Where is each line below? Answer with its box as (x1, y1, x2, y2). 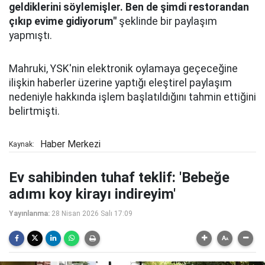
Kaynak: (9, 140, 34, 148)
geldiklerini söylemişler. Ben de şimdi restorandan (9, 1, 249, 13)
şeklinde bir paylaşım (117, 15, 217, 27)
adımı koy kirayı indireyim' (9, 186, 176, 202)
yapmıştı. (9, 30, 52, 41)
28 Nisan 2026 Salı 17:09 (51, 209, 132, 218)
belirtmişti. (9, 105, 60, 117)
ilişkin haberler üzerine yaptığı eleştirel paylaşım (9, 77, 232, 89)
